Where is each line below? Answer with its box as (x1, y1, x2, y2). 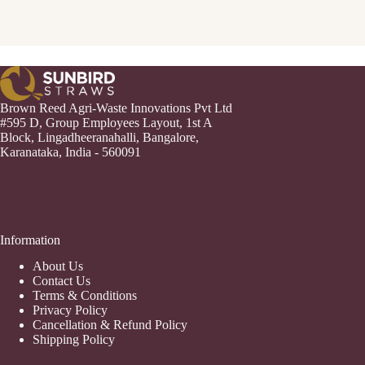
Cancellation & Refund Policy (33, 318, 187, 332)
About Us (33, 259, 83, 274)
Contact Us (33, 274, 90, 288)
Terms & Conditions (33, 288, 137, 303)
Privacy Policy (33, 303, 108, 318)
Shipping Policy (33, 332, 115, 347)
